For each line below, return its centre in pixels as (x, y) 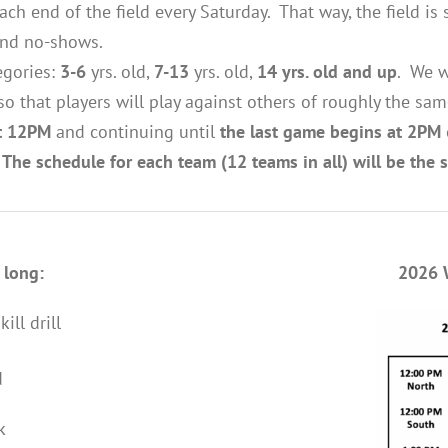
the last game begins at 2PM (330, 131)
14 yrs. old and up (327, 71)
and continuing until (135, 131)
